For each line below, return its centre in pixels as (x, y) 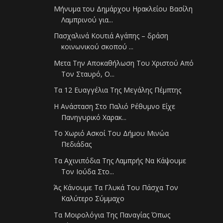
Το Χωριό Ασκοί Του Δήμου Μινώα (111, 133)
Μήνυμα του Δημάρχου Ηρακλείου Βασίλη (123, 8)
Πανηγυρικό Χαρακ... (94, 117)
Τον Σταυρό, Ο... (88, 74)
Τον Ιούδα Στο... (88, 171)
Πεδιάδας (77, 144)
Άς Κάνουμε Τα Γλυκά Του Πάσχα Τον (116, 188)
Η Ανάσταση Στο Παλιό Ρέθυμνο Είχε (115, 106)
